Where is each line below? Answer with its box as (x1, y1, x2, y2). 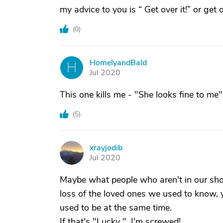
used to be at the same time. (60, 202, 172, 214)
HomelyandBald (90, 57, 147, 68)
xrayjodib (90, 142, 122, 153)
